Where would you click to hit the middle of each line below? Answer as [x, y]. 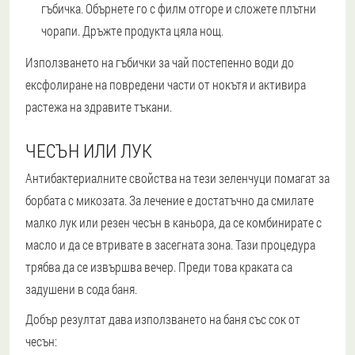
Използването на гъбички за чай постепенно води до [160, 63]
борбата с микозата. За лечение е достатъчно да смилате [170, 200]
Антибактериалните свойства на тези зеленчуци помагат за [177, 178]
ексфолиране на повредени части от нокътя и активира [166, 85]
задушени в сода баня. [81, 289]
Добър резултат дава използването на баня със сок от [163, 319]
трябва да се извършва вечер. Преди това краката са [159, 267]
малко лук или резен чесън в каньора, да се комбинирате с [174, 223]
